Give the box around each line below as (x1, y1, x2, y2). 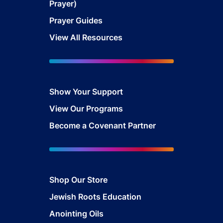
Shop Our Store (49, 175, 108, 185)
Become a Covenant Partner (49, 120, 156, 130)
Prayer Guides (49, 15, 103, 25)
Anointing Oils (49, 209, 104, 219)
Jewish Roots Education (49, 192, 141, 202)
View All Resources (49, 32, 122, 42)
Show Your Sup (49, 86, 107, 97)
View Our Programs (49, 103, 123, 113)
